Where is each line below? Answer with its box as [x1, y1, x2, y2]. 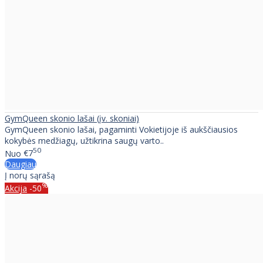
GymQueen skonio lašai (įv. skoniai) [5, 112, 139, 124]
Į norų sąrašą [5, 170, 55, 181]
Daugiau [5, 159, 36, 170]
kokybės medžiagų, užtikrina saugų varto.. [5, 134, 164, 146]
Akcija [5, 182, 27, 194]
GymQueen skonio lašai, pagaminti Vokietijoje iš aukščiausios [5, 123, 238, 135]
